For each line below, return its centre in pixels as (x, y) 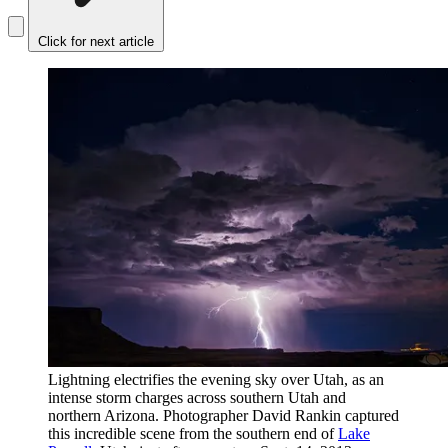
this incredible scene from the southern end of (193, 433)
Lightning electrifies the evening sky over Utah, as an (216, 379)
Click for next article (96, 42)
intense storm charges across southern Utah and (197, 397)
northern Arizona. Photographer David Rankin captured (223, 415)
